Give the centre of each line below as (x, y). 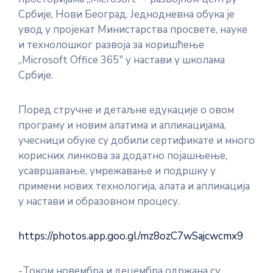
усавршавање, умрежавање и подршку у (117, 171)
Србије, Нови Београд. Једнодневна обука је (126, 14)
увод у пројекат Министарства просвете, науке (133, 30)
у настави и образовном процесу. (99, 201)
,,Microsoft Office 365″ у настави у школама (122, 60)
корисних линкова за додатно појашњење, (123, 156)
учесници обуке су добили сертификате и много (136, 140)
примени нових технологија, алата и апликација (134, 186)
